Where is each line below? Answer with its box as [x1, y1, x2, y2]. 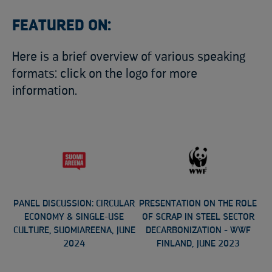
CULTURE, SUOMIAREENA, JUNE [13, 225, 135, 235]
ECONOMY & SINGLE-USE [24, 212, 124, 222]
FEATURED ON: [12, 18, 111, 33]
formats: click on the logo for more [12, 67, 197, 80]
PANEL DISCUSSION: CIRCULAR [13, 199, 135, 208]
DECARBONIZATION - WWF [145, 225, 251, 235]
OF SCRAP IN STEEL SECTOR [141, 212, 254, 222]
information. [12, 84, 77, 97]
